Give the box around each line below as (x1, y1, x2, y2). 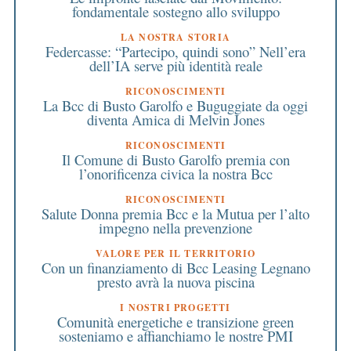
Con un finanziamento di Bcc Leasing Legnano (41, 257, 310, 277)
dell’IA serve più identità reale (89, 55, 262, 75)
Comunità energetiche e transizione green (57, 311, 294, 331)
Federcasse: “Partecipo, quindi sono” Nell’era (45, 41, 306, 61)
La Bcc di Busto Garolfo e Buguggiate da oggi (43, 95, 308, 115)
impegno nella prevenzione (99, 217, 252, 237)
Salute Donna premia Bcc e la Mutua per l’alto (42, 203, 309, 223)
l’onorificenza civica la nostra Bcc (78, 163, 273, 183)
